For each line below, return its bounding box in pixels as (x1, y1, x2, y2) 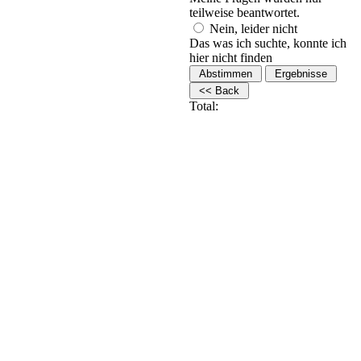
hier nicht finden (189, 51, 272, 64)
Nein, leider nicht (206, 22, 297, 35)
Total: (189, 99, 218, 113)
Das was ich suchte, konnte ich (189, 36, 346, 50)
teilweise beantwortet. (189, 6, 300, 19)
